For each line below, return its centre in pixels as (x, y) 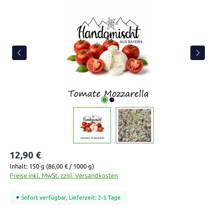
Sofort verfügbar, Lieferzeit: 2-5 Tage (71, 197)
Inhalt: (19, 166)
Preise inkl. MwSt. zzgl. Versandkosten (64, 176)
